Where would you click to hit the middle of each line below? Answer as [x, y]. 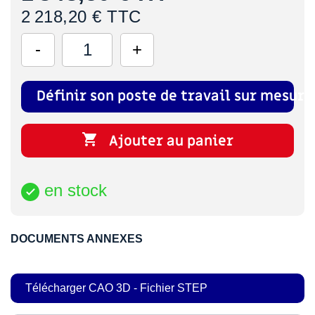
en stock [73, 191]
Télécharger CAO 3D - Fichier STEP [116, 288]
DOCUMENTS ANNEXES [77, 238]
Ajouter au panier [171, 141]
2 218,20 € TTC [81, 16]
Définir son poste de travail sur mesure [175, 96]
